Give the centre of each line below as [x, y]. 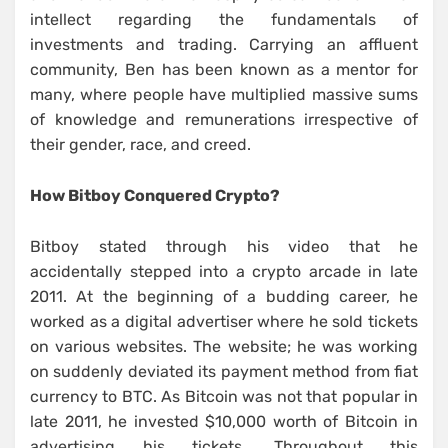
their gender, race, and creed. [140, 145]
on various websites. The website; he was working [224, 347]
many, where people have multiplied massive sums [224, 95]
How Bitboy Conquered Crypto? [155, 196]
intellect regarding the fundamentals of [224, 20]
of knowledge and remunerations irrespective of [224, 120]
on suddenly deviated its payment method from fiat [224, 372]
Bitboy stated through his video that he [224, 247]
